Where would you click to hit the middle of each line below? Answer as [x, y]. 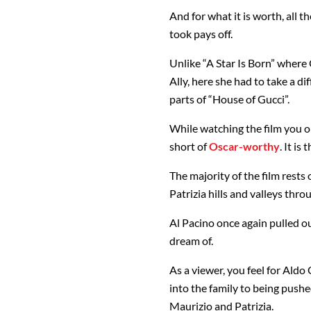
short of [189, 146]
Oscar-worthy [244, 146]
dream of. [191, 241]
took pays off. [201, 34]
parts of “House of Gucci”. [229, 99]
